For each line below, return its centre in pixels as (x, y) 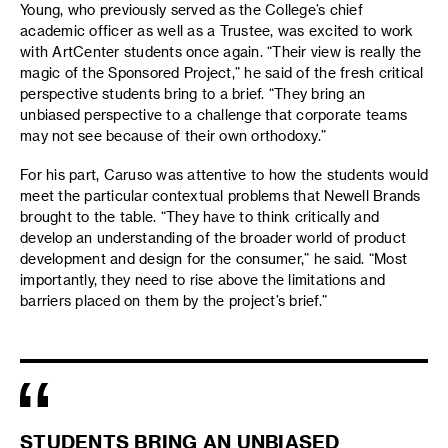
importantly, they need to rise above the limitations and (202, 279)
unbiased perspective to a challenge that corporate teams (213, 115)
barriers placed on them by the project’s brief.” (173, 300)
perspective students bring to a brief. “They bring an (193, 94)
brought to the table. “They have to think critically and (199, 216)
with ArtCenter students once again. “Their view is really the (221, 52)
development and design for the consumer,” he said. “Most (213, 258)
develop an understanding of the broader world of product (213, 237)
